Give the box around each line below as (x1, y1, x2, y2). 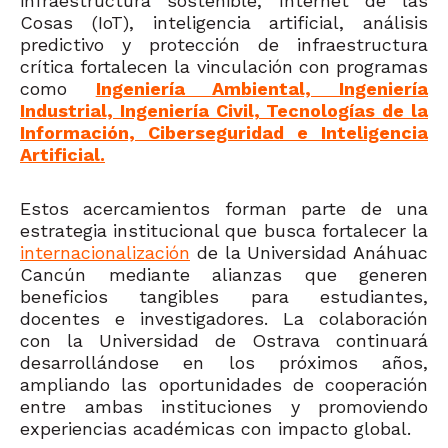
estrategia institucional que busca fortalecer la (20, 220, 428, 242)
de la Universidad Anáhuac (190, 242, 428, 264)
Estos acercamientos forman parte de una (20, 198, 428, 220)
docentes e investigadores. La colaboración (20, 308, 428, 330)
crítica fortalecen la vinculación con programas (20, 56, 428, 78)
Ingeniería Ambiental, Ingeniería (95, 78, 429, 100)
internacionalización (20, 242, 190, 264)
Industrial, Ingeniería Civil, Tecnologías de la (20, 100, 428, 122)
